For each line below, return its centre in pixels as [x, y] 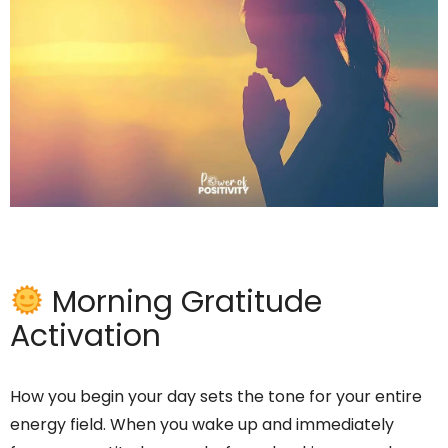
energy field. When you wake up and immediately [202, 425]
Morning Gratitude [183, 302]
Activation [85, 336]
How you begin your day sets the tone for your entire [216, 397]
